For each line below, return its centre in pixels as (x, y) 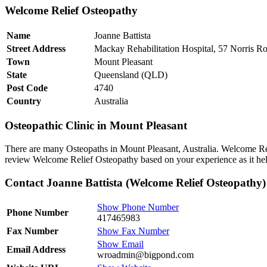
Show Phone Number (138, 207)
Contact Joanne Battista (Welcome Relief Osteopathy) (135, 182)
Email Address (36, 250)
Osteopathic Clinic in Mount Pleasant (96, 126)
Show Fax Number (133, 231)
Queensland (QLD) (131, 74)
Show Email (120, 244)
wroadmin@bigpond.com (145, 255)
